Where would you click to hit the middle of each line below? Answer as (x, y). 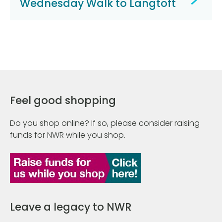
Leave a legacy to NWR (71, 207)
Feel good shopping (63, 101)
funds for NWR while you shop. (68, 135)
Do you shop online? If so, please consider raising (105, 123)
